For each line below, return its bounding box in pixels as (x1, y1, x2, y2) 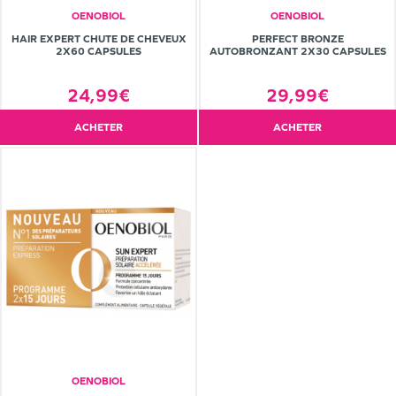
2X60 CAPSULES (56, 45, 141, 58)
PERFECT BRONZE (251, 33, 344, 46)
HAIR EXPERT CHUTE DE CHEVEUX (11, 33, 187, 46)
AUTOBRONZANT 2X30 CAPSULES (209, 45, 386, 58)
